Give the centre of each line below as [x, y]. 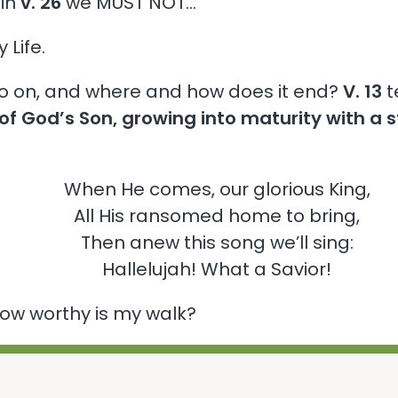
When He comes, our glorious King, [217, 189]
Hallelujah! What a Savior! [217, 269]
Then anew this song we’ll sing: [217, 242]
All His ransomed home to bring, [217, 215]
